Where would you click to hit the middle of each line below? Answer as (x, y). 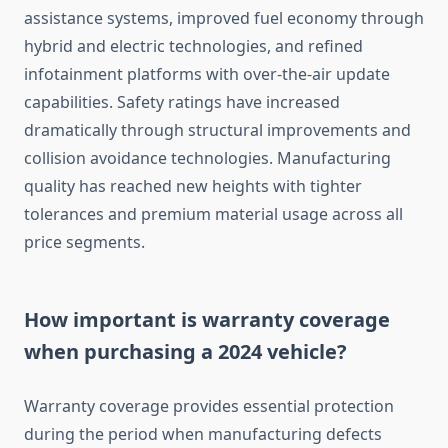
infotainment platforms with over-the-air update (207, 74)
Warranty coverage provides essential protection (209, 406)
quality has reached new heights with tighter (193, 186)
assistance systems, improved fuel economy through (224, 18)
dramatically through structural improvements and (217, 130)
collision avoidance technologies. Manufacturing (207, 158)
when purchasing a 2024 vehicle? (185, 352)
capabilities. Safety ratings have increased (182, 102)
